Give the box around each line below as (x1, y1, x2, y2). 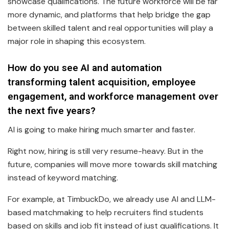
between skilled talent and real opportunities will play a (8, 22, 213, 33)
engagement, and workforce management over (8, 89, 218, 104)
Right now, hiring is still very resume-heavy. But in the (8, 146, 203, 157)
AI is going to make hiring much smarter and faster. (8, 124, 195, 135)
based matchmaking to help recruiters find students (8, 207, 203, 218)
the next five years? (8, 104, 96, 119)
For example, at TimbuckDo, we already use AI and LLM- (8, 194, 216, 205)
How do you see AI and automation (8, 61, 162, 76)
